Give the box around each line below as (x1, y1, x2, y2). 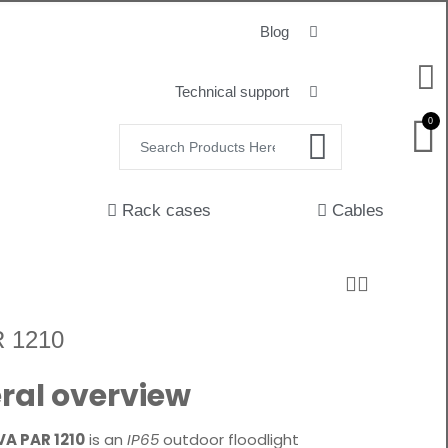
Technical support (174, 83, 289, 100)
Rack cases (121, 201, 211, 220)
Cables (331, 201, 384, 220)
